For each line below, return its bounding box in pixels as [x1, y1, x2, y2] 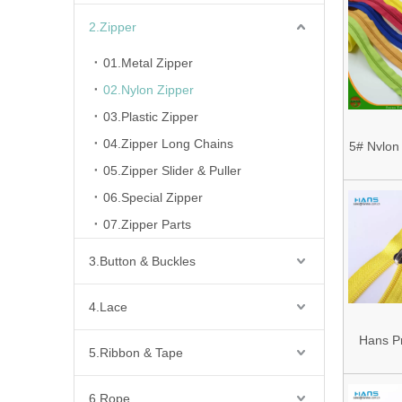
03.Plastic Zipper [103, 109, 198, 124]
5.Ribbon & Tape [89, 345, 183, 360]
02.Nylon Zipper [103, 83, 194, 97]
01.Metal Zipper [103, 56, 193, 70]
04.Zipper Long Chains [103, 136, 233, 151]
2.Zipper [89, 20, 136, 34]
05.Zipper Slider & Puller [103, 163, 241, 178]
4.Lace [89, 300, 127, 314]
